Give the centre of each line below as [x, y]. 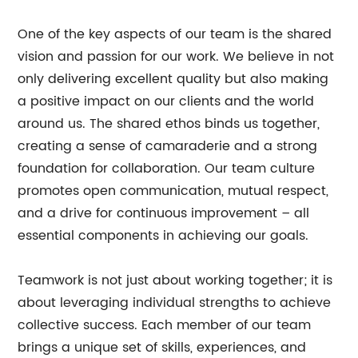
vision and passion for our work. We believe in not [176, 57]
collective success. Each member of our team [165, 325]
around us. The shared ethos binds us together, [169, 124]
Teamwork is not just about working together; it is [175, 280]
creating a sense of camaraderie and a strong [168, 146]
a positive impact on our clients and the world [166, 101]
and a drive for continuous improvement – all [164, 213]
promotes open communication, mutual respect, [173, 191]
